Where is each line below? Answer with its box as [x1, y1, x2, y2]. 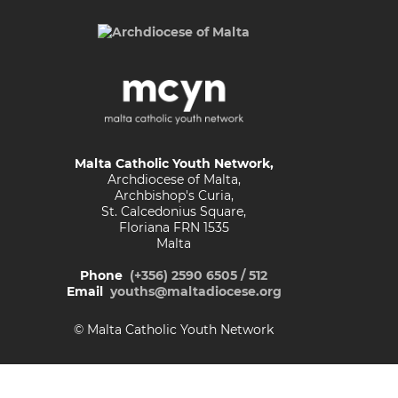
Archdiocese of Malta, [107, 171, 241, 188]
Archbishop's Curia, [114, 187, 234, 204]
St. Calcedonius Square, [101, 203, 247, 220]
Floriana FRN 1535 [118, 219, 229, 236]
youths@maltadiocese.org [109, 283, 282, 300]
